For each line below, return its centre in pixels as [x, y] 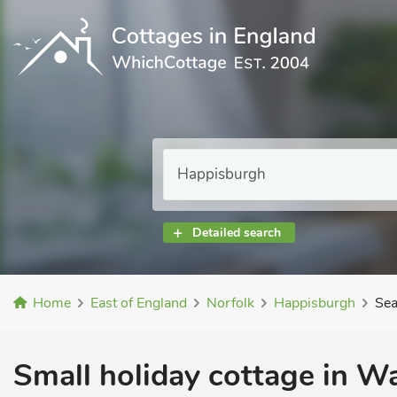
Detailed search [237, 233]
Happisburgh [315, 303]
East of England [139, 303]
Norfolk [230, 303]
